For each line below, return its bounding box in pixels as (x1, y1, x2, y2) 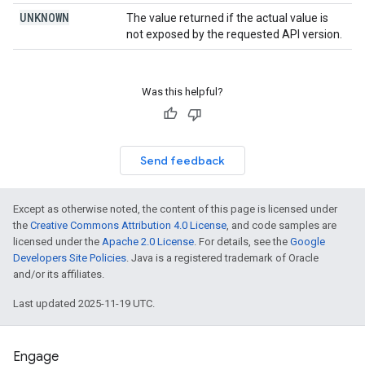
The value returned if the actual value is (126, 11, 328, 24)
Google (290, 235, 325, 248)
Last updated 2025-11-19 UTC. (13, 297, 155, 310)
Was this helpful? (142, 86, 223, 98)
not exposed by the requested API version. (126, 28, 342, 41)
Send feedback (140, 153, 225, 168)
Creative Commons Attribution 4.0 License (30, 219, 226, 231)
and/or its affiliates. (13, 268, 104, 280)
